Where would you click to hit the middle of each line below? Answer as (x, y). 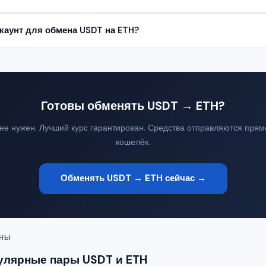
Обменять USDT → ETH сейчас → (133, 178)
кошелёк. (133, 142)
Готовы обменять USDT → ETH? (133, 105)
